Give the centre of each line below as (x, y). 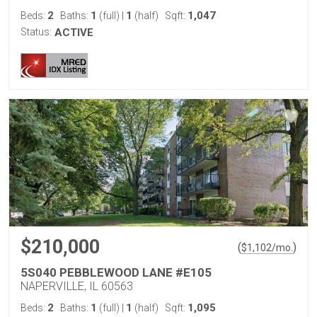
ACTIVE (74, 33)
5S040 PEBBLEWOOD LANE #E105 (116, 272)
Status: (36, 32)
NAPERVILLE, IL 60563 (77, 286)
